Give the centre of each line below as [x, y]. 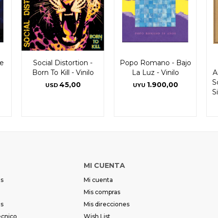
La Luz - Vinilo [155, 72]
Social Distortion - [63, 63]
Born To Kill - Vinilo [63, 72]
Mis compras [102, 192]
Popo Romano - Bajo [155, 63]
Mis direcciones [106, 204]
